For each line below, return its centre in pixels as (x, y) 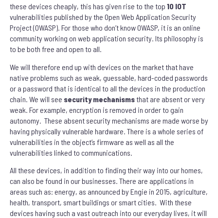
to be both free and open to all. (56, 49)
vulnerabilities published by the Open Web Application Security (103, 17)
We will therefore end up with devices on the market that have (102, 67)
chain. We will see (37, 99)
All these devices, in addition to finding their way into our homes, (106, 170)
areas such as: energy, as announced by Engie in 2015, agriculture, (109, 192)
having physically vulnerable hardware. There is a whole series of (107, 131)
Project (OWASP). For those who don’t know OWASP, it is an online (105, 28)
